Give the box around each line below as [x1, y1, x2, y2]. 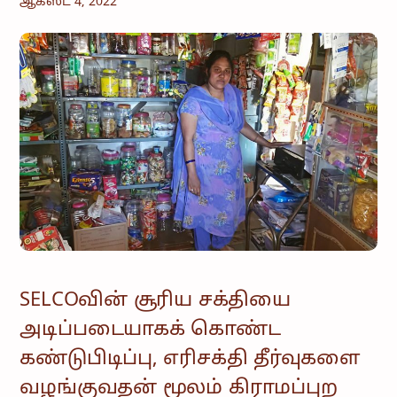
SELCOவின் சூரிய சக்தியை [19, 289, 291, 314]
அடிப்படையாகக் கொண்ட [19, 318, 281, 343]
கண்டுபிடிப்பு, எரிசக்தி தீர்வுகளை [19, 347, 362, 372]
